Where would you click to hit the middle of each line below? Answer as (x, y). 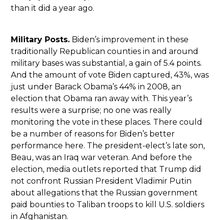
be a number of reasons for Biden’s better (93, 134)
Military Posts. (41, 39)
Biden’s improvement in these (129, 39)
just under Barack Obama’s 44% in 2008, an (96, 86)
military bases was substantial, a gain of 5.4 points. (107, 63)
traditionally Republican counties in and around (105, 51)
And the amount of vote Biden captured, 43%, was (110, 75)
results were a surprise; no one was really (91, 110)
